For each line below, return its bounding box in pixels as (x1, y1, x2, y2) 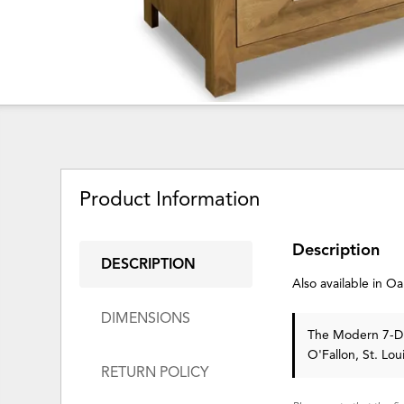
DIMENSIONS (101, 309, 191, 328)
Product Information (79, 186, 261, 211)
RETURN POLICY (101, 363, 210, 382)
